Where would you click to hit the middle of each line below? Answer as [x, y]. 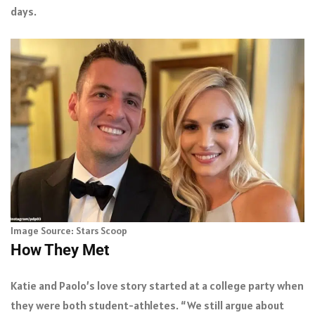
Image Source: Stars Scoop [69, 230]
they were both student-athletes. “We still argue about [147, 305]
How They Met [60, 250]
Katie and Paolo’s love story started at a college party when [157, 285]
